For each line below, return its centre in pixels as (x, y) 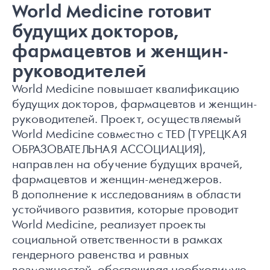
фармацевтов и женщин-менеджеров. (117, 180)
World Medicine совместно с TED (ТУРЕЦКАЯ (130, 135)
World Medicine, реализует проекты (109, 225)
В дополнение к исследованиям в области (127, 195)
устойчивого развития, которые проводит (125, 210)
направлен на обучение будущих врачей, (127, 165)
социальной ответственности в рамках (117, 240)
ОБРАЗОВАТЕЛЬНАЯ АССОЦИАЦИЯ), (109, 150)
